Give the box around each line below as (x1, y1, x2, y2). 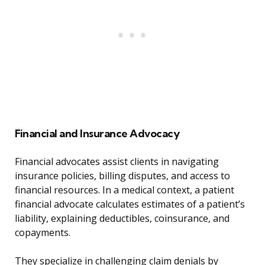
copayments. (15, 226, 70, 240)
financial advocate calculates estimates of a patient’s (15, 198, 245, 211)
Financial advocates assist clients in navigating (15, 155, 219, 169)
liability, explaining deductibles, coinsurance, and (15, 212, 230, 225)
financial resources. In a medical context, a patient (15, 183, 234, 197)
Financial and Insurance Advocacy (15, 127, 179, 141)
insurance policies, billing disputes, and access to (15, 169, 230, 183)
